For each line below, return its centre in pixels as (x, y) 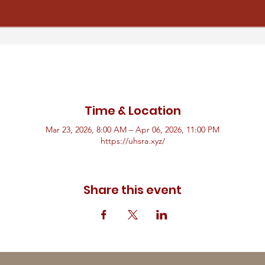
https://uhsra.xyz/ (132, 141)
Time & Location (132, 111)
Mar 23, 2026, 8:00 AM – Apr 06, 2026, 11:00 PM (132, 130)
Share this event (132, 190)
